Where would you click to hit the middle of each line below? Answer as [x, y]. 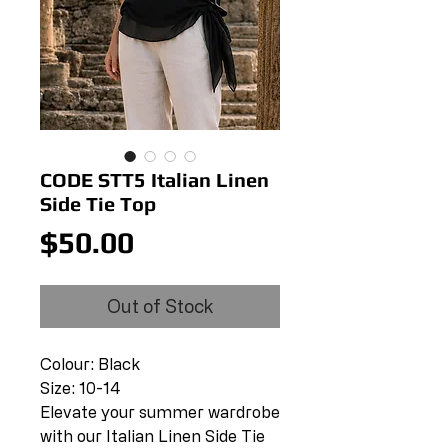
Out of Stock [160, 306]
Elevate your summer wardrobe [160, 412]
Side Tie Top [98, 203]
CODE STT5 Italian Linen [154, 179]
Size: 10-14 [80, 388]
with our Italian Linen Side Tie [152, 436]
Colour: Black [90, 364]
